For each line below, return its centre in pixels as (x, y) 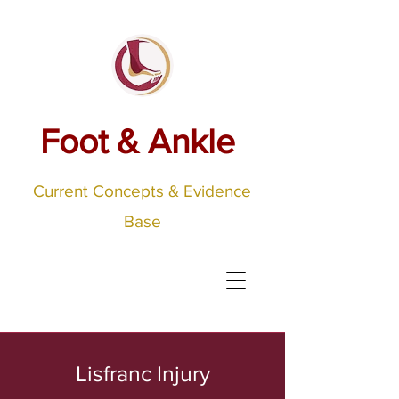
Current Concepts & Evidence (142, 191)
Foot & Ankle (138, 141)
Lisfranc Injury (142, 373)
